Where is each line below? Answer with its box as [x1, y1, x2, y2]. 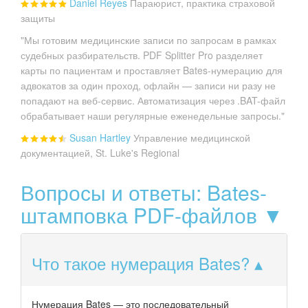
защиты [21, 10, 55, 25]
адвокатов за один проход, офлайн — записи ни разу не [21, 78, 276, 92]
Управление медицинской [133, 130, 250, 144]
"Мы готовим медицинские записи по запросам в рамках [21, 32, 276, 47]
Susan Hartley [69, 130, 131, 144]
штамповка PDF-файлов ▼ [21, 199, 283, 230]
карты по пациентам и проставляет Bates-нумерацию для [21, 63, 283, 77]
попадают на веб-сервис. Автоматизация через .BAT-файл [21, 93, 285, 107]
